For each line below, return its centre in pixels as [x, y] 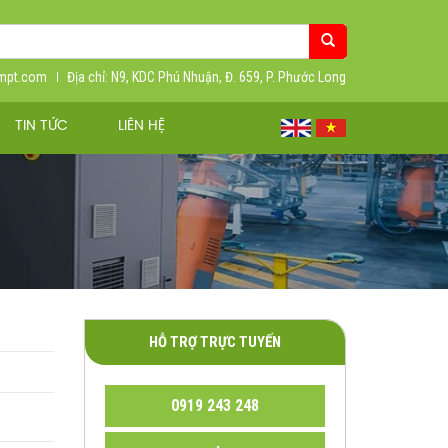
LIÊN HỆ [141, 127]
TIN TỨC [41, 127]
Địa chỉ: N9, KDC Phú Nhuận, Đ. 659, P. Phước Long [206, 76]
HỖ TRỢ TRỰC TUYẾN [214, 342]
